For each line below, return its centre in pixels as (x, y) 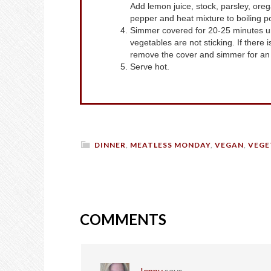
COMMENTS (123, 220)
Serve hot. (150, 67)
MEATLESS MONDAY (170, 145)
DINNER (110, 145)
